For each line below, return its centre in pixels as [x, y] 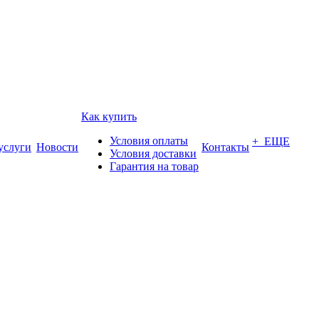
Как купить [109, 116]
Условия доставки [153, 153]
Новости [57, 147]
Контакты [225, 147]
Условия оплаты [149, 141]
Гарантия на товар [154, 166]
